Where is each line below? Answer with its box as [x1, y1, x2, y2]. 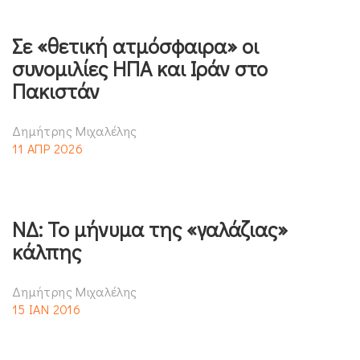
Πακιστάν [12, 76, 100, 104]
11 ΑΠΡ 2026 [12, 139, 83, 157]
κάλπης [12, 237, 81, 265]
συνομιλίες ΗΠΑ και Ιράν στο [12, 54, 268, 82]
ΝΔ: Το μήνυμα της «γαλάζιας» [12, 215, 288, 243]
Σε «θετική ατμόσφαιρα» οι [12, 31, 259, 59]
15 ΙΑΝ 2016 [12, 300, 80, 317]
